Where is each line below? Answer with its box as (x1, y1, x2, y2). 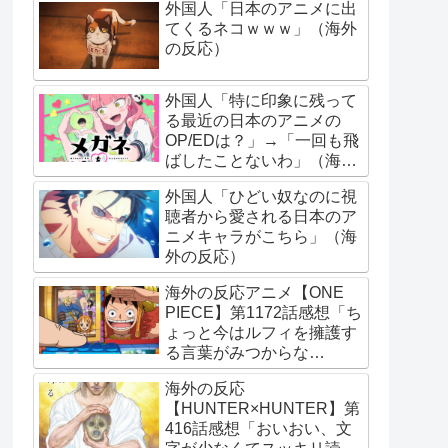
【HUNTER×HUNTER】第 (165, 400, 360, 418)
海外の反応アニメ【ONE (165, 284, 344, 302)
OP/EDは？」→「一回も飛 (165, 132, 359, 150)
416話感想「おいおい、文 (165, 420, 352, 438)
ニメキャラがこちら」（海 (165, 228, 357, 246)
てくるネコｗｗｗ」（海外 (165, 19, 357, 37)
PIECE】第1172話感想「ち (165, 304, 362, 322)
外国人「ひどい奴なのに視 (165, 188, 357, 206)
